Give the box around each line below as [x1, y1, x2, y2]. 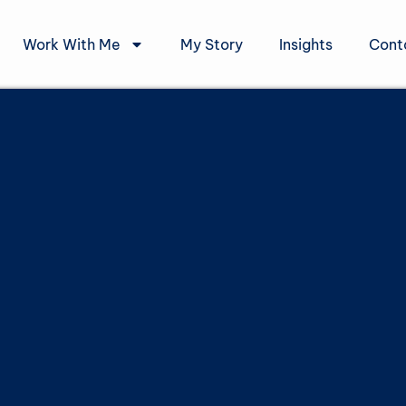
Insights [278, 35, 333, 53]
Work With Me [22, 35, 121, 53]
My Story [179, 35, 243, 53]
